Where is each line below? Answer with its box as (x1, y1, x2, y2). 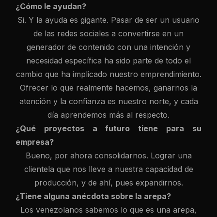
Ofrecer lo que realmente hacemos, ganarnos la (20, 83, 197, 93)
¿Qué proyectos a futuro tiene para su (15, 124, 201, 133)
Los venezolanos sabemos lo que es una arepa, (20, 205, 197, 215)
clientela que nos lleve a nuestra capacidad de (24, 164, 193, 174)
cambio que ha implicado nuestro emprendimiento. (15, 69, 201, 79)
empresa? (15, 137, 54, 147)
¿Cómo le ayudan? (15, 1, 86, 11)
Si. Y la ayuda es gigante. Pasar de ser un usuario (17, 15, 200, 25)
